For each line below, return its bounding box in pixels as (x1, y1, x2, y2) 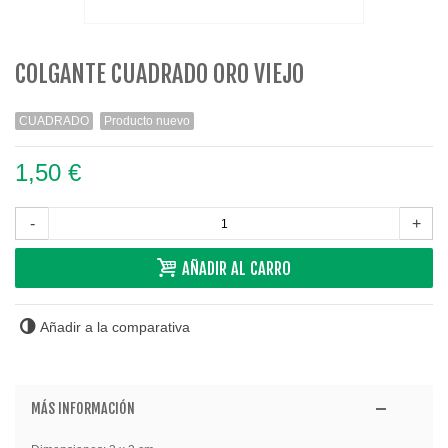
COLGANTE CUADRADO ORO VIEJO (15, 59, 304, 90)
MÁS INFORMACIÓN (30, 400, 135, 418)
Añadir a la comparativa (40, 319, 191, 336)
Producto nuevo (104, 114, 190, 129)
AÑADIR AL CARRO (181, 259, 291, 280)
